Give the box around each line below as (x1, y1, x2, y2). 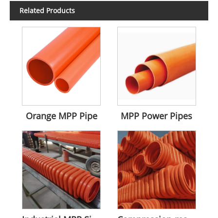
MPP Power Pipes (121, 110, 193, 122)
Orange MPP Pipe (25, 110, 97, 122)
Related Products (19, 5, 75, 15)
